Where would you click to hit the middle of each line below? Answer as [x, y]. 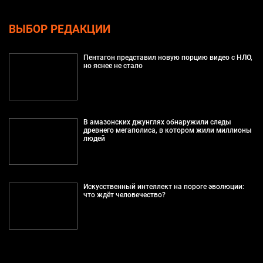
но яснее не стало [113, 65]
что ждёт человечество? [124, 195]
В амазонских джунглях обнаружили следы [157, 122]
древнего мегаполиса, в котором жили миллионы [167, 130]
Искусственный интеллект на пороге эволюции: [163, 186]
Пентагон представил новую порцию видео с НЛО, [168, 57]
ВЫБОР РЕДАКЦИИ [60, 29]
